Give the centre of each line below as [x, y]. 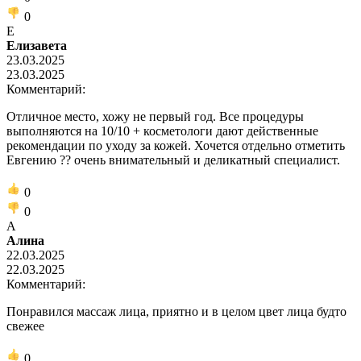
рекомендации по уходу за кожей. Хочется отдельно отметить [176, 145]
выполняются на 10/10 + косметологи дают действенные [162, 131]
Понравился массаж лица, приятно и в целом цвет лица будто [176, 311]
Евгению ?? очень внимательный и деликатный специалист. [173, 160]
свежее [25, 326]
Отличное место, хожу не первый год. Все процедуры [155, 116]
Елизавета [37, 45]
